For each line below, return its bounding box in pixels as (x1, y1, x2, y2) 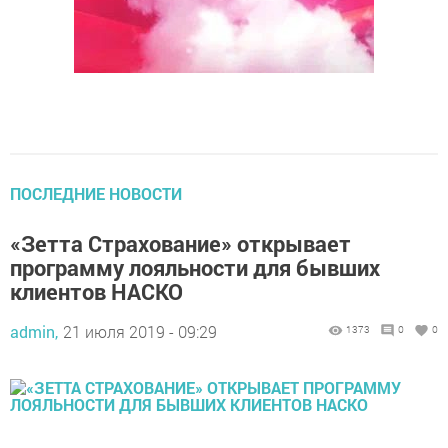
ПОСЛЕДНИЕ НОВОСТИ (10, 183, 182, 204)
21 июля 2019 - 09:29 (63, 321, 217, 342)
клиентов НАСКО (10, 277, 183, 306)
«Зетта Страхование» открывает (10, 229, 351, 258)
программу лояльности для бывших (10, 253, 380, 282)
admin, (10, 321, 58, 342)
